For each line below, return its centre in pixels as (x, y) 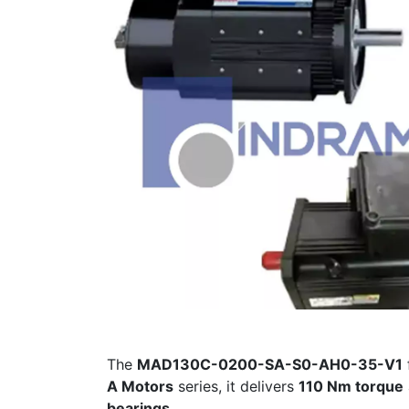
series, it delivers (236, 386)
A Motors (140, 386)
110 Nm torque (351, 386)
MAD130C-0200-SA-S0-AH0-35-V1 (270, 364)
